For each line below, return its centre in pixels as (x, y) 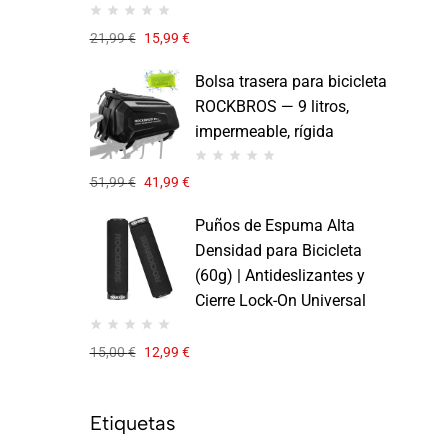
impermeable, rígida (264, 131)
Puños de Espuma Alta (274, 226)
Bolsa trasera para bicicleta (290, 81)
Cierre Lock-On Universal (280, 301)
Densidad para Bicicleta (278, 251)
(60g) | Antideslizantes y (279, 276)
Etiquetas (132, 422)
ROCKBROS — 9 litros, (271, 106)
